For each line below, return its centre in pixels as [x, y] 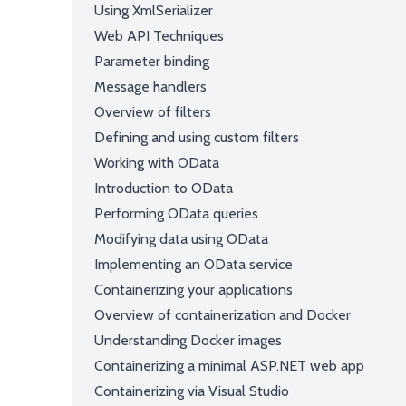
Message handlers [150, 87]
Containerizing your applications [193, 290]
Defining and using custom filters [197, 137]
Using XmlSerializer [154, 10]
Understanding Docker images [188, 340]
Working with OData [157, 163]
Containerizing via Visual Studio [192, 391]
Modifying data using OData [181, 239]
